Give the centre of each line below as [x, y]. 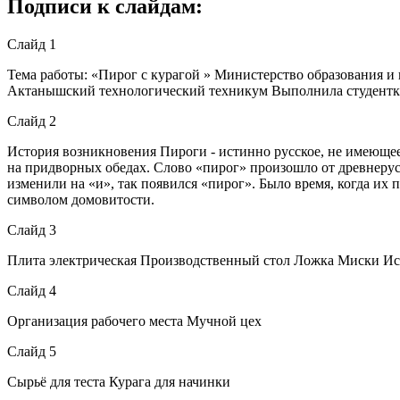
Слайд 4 [32, 290]
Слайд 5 [32, 351]
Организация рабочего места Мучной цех [134, 321]
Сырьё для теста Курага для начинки [119, 381]
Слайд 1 [32, 44]
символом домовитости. [81, 199]
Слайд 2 [32, 121]
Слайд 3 [32, 229]
